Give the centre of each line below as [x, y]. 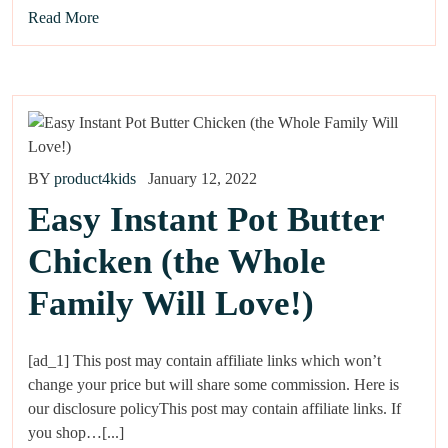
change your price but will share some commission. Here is [213, 385]
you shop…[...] [76, 433]
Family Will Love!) [171, 304]
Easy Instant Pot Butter [206, 220]
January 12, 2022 [202, 179]
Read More [63, 18]
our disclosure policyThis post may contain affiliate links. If [214, 409]
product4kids [95, 179]
